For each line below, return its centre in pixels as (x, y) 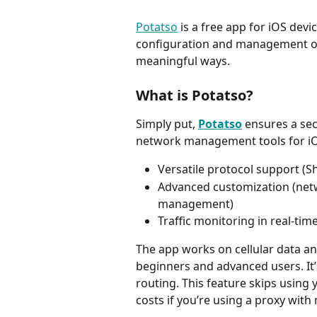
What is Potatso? (195, 96)
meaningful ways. (183, 61)
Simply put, (167, 124)
